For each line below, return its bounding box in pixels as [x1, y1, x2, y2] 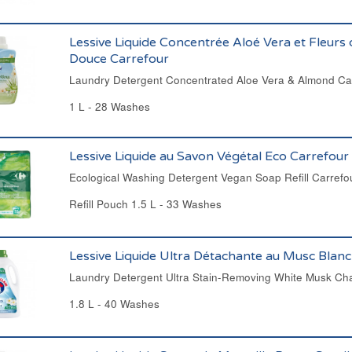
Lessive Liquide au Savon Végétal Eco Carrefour [68, 148, 349, 164]
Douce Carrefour [68, 51, 169, 67]
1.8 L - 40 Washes [68, 296, 159, 311]
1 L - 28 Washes [68, 99, 150, 114]
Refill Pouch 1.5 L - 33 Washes [68, 196, 222, 211]
